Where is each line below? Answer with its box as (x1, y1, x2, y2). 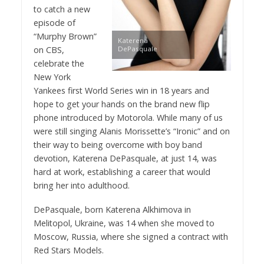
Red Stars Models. (33, 244, 104, 256)
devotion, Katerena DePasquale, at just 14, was (33, 152, 217, 164)
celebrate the (33, 57, 84, 69)
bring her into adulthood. (33, 179, 130, 191)
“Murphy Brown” (33, 30, 97, 42)
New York (33, 71, 71, 82)
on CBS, (33, 44, 64, 55)
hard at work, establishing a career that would (33, 166, 210, 177)
